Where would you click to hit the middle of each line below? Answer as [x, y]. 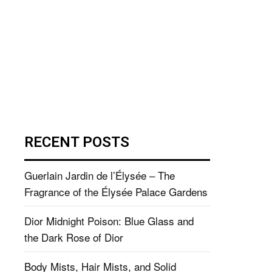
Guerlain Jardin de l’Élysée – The [100, 175]
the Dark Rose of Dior [74, 237]
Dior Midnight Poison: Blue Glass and [109, 220]
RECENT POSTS [77, 142]
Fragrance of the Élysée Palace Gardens [116, 191]
